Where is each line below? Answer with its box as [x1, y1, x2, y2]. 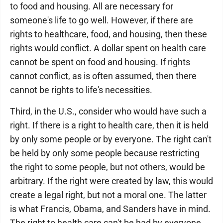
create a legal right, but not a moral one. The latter [10, 190, 207, 200]
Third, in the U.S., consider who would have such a [10, 106, 207, 116]
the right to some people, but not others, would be [10, 162, 205, 172]
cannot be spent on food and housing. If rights [10, 57, 190, 67]
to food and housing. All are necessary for [10, 1, 173, 11]
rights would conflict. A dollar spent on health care [10, 43, 206, 53]
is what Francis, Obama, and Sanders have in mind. [10, 204, 211, 214]
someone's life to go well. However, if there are [10, 15, 193, 25]
